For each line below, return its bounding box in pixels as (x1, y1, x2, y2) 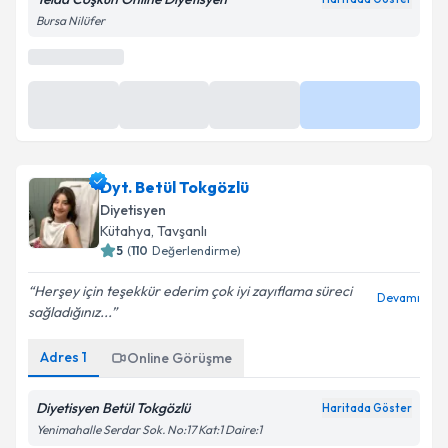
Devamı (377, 290, 420, 305)
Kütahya (100, 222, 151, 240)
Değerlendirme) (152, 243, 241, 258)
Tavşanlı (157, 222, 207, 240)
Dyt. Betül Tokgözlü (100, 177, 249, 197)
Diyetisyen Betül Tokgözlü (36, 399, 190, 417)
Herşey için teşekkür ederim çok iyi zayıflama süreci (34, 282, 352, 300)
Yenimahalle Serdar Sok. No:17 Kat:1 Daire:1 (36, 422, 262, 437)
